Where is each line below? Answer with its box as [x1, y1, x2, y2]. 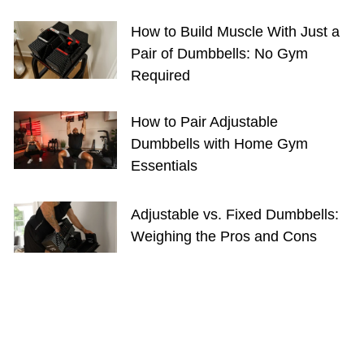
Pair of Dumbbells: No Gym [130, 45, 308, 62]
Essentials [130, 158, 197, 174]
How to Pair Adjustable [130, 114, 278, 130]
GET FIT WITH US [14, 318, 115, 331]
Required [130, 67, 190, 84]
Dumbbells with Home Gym [130, 136, 308, 152]
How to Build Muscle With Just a [130, 24, 340, 40]
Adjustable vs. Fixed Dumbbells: [130, 206, 339, 223]
